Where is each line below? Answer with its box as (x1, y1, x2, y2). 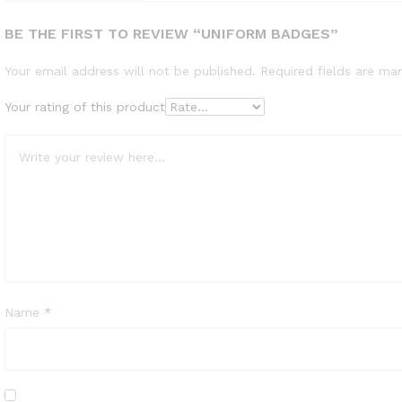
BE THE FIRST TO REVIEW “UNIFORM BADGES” (4, 24, 338, 42)
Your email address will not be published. (4, 63, 256, 78)
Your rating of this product (4, 99, 165, 114)
